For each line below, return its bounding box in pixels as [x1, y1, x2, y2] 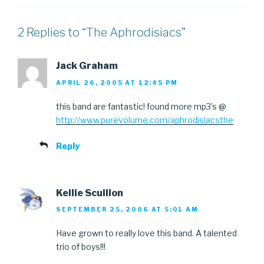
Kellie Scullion [56, 187, 123, 199]
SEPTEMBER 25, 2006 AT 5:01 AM [56, 206, 199, 213]
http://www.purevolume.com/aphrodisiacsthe [56, 114, 233, 125]
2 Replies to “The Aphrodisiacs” [18, 25, 186, 40]
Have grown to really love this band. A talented [56, 228, 237, 239]
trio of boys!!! [56, 242, 105, 252]
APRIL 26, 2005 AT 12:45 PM [56, 78, 179, 86]
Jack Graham [56, 60, 118, 72]
